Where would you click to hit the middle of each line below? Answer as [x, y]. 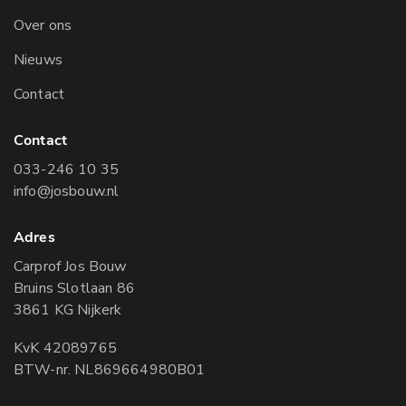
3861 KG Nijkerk [68, 310]
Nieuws [38, 60]
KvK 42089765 [65, 348]
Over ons [43, 26]
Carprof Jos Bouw [70, 267]
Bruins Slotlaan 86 [74, 289]
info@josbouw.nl [67, 192]
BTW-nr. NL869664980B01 [110, 369]
